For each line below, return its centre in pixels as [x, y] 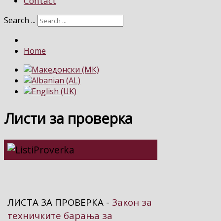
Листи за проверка [68, 118]
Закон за [132, 202]
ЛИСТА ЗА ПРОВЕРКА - [60, 202]
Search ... [20, 20]
